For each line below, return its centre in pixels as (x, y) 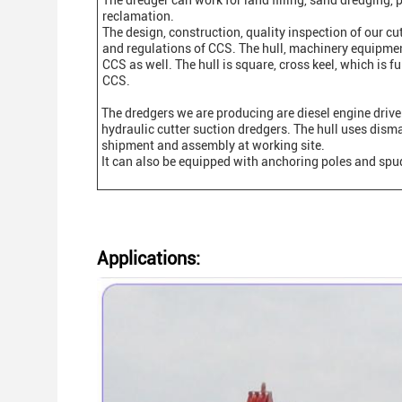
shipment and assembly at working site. (213, 145)
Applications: (149, 258)
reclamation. (139, 16)
